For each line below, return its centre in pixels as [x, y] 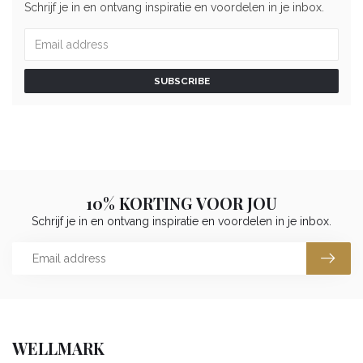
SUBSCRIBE [181, 81]
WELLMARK [58, 348]
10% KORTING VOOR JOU [181, 203]
